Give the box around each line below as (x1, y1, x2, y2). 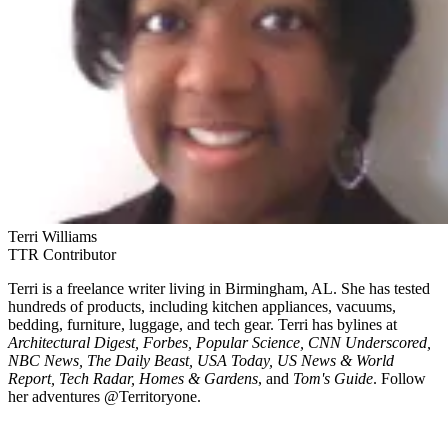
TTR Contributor (8, 246, 116, 264)
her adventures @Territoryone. (8, 388, 201, 406)
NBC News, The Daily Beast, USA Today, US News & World (8, 352, 394, 370)
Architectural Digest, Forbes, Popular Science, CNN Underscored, (8, 334, 431, 352)
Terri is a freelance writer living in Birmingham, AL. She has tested (8, 280, 430, 298)
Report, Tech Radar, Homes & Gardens (8, 370, 258, 388)
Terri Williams (8, 228, 97, 246)
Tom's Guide (293, 370, 373, 388)
